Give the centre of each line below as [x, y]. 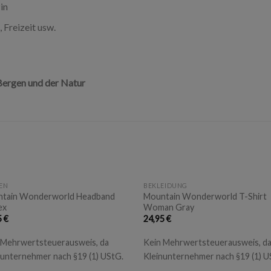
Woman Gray [169, 207]
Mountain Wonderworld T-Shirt [205, 196]
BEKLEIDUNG [165, 185]
